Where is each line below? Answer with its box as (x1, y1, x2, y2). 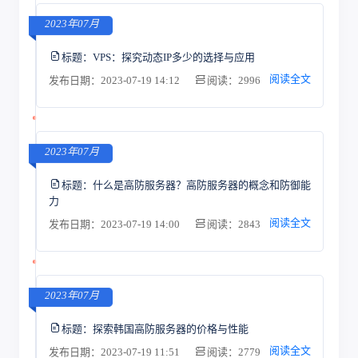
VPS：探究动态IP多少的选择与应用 (92, 50, 255, 63)
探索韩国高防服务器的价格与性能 (92, 322, 249, 335)
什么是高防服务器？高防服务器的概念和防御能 (92, 178, 311, 191)
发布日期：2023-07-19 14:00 (48, 218, 182, 230)
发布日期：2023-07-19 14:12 (48, 74, 182, 86)
